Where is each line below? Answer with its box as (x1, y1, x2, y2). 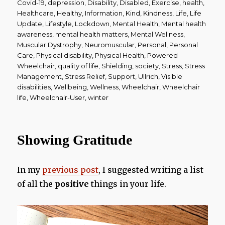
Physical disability (36, 51, 92, 59)
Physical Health (95, 51, 145, 59)
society (135, 61, 159, 70)
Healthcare (17, 9, 54, 17)
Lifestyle (45, 19, 72, 28)
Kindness (143, 9, 173, 17)
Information (85, 9, 123, 17)
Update (17, 19, 43, 28)
